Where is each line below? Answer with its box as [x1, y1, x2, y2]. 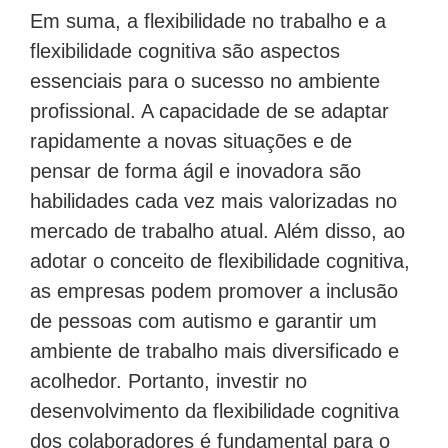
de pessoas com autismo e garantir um [30, 302, 377, 325]
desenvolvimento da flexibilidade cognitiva [30, 392, 399, 415]
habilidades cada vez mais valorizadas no [30, 182, 397, 205]
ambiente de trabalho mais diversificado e [30, 332, 399, 355]
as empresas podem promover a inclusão [30, 272, 398, 295]
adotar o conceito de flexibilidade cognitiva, [30, 242, 410, 265]
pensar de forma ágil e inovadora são [30, 152, 361, 175]
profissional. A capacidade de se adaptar [30, 92, 389, 115]
